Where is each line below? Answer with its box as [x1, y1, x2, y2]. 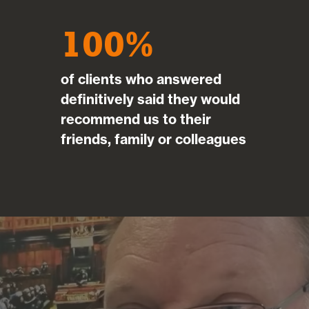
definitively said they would [60, 90, 240, 108]
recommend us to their [60, 110, 211, 128]
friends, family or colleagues [60, 130, 246, 148]
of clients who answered [60, 70, 221, 88]
